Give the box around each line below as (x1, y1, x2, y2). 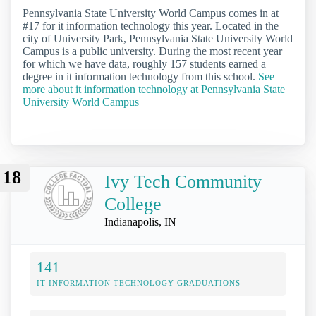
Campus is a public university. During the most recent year (23, 45, 282, 58)
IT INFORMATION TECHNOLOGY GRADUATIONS (37, 278, 241, 287)
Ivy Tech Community (104, 171, 262, 193)
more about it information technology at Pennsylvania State (23, 83, 285, 96)
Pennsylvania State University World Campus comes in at (23, 7, 279, 20)
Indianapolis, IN (104, 216, 176, 229)
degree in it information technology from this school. (23, 71, 258, 83)
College (104, 194, 162, 215)
